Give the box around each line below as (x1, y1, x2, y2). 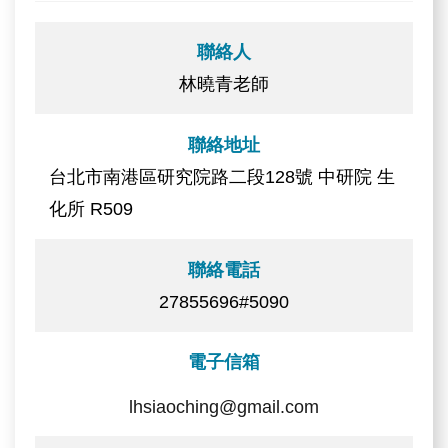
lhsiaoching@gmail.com (129, 397, 319, 418)
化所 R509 (49, 198, 134, 219)
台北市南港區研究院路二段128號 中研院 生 (49, 166, 396, 187)
